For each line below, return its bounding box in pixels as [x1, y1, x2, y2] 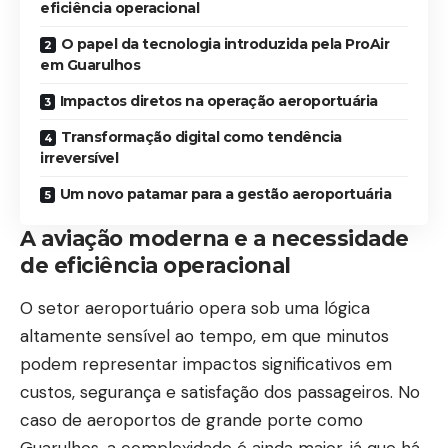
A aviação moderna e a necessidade [20, 225, 409, 251]
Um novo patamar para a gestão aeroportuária [59, 184, 391, 203]
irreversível [40, 148, 118, 167]
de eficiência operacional [20, 252, 291, 278]
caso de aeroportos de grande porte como [20, 408, 363, 431]
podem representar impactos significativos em [20, 352, 392, 375]
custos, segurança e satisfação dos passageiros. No [20, 380, 420, 403]
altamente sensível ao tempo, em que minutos [20, 324, 389, 347]
